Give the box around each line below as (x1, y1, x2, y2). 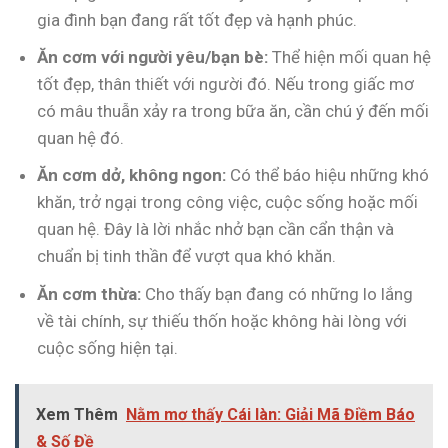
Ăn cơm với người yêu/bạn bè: (37, 47, 269, 68)
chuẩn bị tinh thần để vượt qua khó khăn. (37, 246, 337, 267)
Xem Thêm (36, 404, 118, 424)
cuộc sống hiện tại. (37, 337, 179, 358)
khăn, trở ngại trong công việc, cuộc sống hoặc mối (37, 192, 419, 213)
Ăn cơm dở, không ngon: (37, 165, 227, 186)
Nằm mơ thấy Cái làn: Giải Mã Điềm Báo (126, 404, 415, 424)
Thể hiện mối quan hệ (268, 47, 432, 68)
